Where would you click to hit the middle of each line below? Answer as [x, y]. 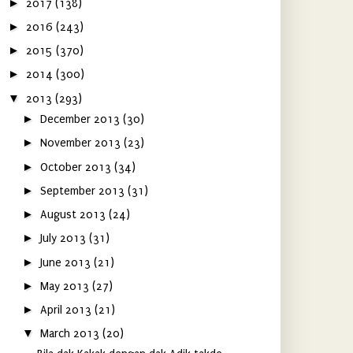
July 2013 [64, 239]
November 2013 [82, 143]
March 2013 [71, 334]
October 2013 [77, 167]
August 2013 [74, 215]
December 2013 [81, 119]
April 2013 [67, 310]
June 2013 [67, 262]
